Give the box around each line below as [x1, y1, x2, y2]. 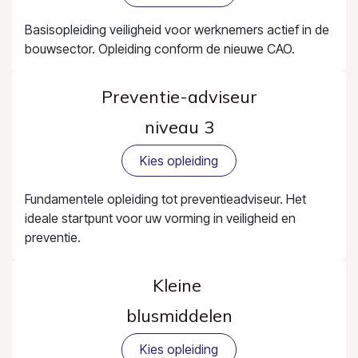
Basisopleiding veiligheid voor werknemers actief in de [25, 21, 329, 38]
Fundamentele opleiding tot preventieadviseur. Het [25, 191, 306, 208]
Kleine [152, 274, 206, 296]
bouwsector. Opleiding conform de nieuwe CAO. [25, 40, 295, 57]
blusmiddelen [125, 304, 233, 327]
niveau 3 [144, 115, 214, 137]
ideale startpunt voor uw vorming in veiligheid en [25, 210, 296, 227]
